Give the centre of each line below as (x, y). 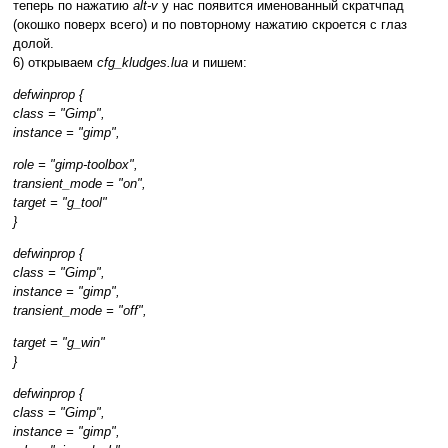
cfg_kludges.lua (142, 63)
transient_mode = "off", (80, 311)
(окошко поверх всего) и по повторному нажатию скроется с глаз (210, 25)
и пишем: (217, 63)
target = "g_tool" (60, 203)
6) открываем (55, 63)
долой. (33, 44)
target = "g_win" (59, 343)
